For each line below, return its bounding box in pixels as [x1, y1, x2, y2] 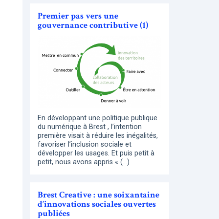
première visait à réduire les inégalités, [38, 131, 158, 140]
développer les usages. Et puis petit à [38, 149, 154, 158]
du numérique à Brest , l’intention [38, 123, 142, 131]
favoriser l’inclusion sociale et [38, 140, 131, 149]
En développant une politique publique [38, 114, 157, 123]
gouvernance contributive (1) [38, 19, 148, 31]
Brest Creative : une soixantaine [38, 189, 159, 201]
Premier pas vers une [38, 10, 118, 22]
